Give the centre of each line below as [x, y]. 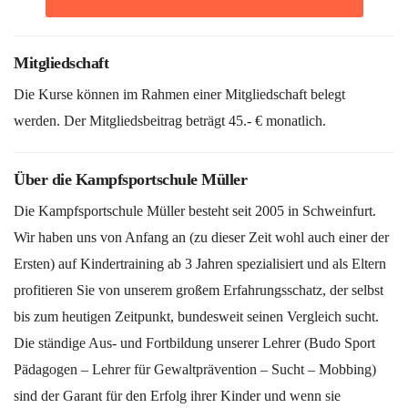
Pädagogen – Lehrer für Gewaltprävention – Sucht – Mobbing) [195, 370]
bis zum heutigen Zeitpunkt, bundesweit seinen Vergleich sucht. [196, 317]
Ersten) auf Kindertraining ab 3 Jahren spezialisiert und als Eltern [200, 264]
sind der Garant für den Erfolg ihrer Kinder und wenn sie [177, 396]
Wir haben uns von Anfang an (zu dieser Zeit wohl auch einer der [201, 238]
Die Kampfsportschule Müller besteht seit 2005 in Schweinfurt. [195, 211]
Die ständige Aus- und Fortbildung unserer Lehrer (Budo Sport [194, 343]
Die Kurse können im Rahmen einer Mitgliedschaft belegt [179, 95]
